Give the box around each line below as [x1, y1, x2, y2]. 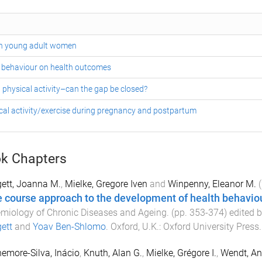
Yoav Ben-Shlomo [32, 221, 106, 232]
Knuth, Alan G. [83, 247, 142, 258]
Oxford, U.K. [110, 221, 159, 232]
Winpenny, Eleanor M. [167, 178, 256, 189]
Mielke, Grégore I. [146, 247, 216, 258]
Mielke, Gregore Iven [64, 178, 147, 189]
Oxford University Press [163, 221, 259, 232]
